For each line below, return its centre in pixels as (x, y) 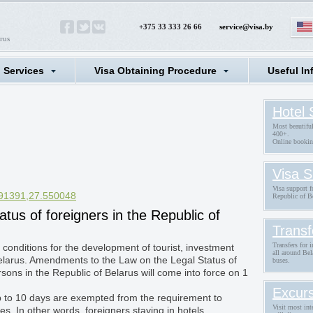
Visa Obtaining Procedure (155, 71)
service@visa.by (246, 27)
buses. (281, 260)
